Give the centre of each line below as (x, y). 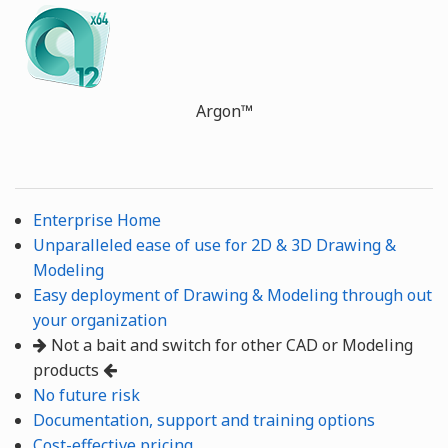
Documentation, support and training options (203, 420)
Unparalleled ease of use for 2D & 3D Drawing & (214, 245)
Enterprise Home (96, 220)
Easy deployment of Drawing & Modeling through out (232, 295)
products (67, 370)
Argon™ (224, 111)
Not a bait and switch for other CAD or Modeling (229, 345)
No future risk (86, 395)
